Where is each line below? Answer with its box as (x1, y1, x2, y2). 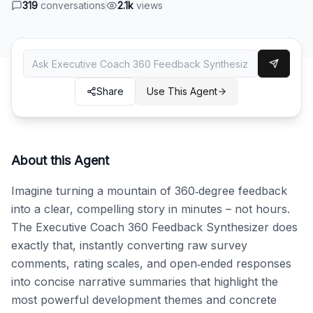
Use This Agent (147, 85, 217, 97)
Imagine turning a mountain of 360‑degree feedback (11, 184, 287, 198)
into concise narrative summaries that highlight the (11, 275, 278, 289)
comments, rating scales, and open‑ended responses (11, 256, 291, 270)
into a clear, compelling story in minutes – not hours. (11, 202, 290, 216)
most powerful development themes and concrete (11, 293, 277, 307)
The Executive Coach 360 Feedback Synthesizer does (11, 220, 298, 234)
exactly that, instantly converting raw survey (11, 238, 247, 252)
